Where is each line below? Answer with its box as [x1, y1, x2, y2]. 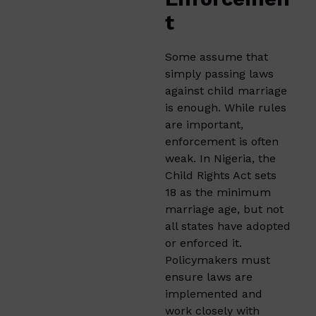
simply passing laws [165, 66, 274, 80]
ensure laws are [165, 269, 253, 284]
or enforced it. [165, 236, 242, 250]
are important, [165, 117, 243, 131]
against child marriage [165, 83, 287, 97]
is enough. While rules [165, 100, 286, 114]
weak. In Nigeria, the [165, 151, 276, 165]
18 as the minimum [165, 185, 271, 199]
